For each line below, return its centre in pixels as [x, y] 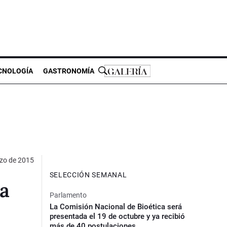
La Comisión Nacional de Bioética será [116, 206]
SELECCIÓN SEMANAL [88, 175]
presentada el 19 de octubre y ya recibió [117, 216]
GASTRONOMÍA [69, 71]
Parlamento [68, 195]
